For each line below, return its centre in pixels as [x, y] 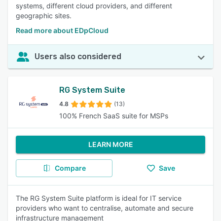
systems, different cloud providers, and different [94, 6]
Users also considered [78, 56]
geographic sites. [44, 16]
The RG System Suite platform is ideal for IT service [99, 198]
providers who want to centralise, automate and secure [105, 208]
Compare [70, 168]
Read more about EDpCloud [62, 30]
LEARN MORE [110, 144]
